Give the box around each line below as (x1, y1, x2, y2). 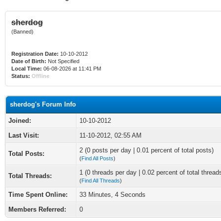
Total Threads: (8, 172, 52, 180)
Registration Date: (11, 51, 59, 57)
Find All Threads (81, 178, 120, 184)
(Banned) (11, 29, 34, 35)
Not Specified (46, 58, 81, 64)
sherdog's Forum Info (10, 101, 76, 108)
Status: (11, 73, 30, 79)
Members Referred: (8, 206, 66, 213)
